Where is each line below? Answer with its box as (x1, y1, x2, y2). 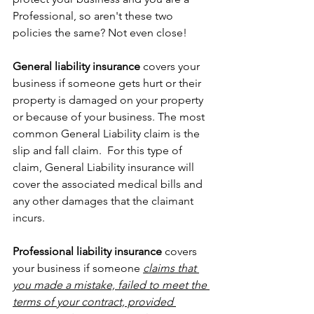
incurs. (13, 211, 45, 224)
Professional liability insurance (13, 245, 162, 258)
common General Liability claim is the (13, 127, 203, 140)
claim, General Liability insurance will (13, 161, 197, 174)
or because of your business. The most (13, 110, 207, 123)
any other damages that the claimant (13, 194, 196, 207)
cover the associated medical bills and (13, 177, 205, 191)
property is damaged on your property (13, 93, 206, 107)
